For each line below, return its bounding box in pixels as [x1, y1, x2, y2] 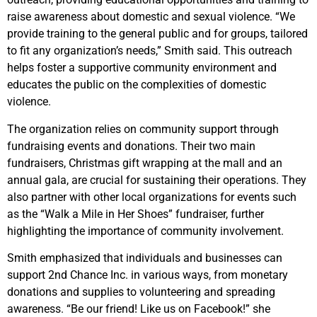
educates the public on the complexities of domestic [7, 78, 266, 92]
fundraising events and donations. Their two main [7, 139, 255, 153]
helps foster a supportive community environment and [7, 61, 277, 75]
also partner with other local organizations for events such [7, 190, 296, 204]
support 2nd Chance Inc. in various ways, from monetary [7, 268, 288, 282]
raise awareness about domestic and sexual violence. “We [7, 10, 295, 24]
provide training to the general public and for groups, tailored [7, 27, 308, 41]
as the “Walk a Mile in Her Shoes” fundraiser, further [7, 207, 264, 221]
